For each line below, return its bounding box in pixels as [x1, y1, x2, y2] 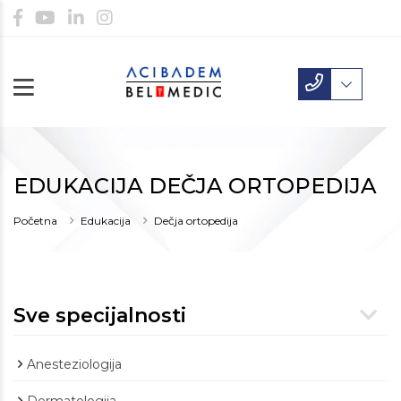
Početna [13, 214, 57, 228]
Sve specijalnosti [13, 303, 186, 328]
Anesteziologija [27, 356, 122, 373]
